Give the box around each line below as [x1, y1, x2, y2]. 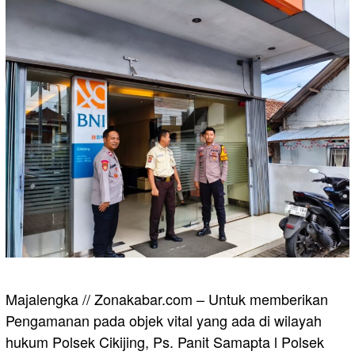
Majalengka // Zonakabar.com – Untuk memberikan [6, 288, 328, 310]
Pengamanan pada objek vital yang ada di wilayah [6, 310, 322, 331]
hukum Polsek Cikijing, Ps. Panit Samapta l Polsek [6, 331, 324, 353]
